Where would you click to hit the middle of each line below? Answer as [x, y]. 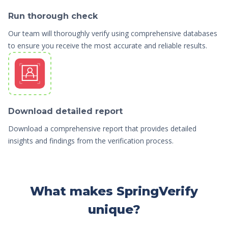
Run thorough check [53, 16]
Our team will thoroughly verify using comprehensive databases [113, 34]
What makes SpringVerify [114, 191]
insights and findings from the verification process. [91, 141]
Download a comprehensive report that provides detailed [102, 129]
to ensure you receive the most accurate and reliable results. [108, 46]
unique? [114, 210]
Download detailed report [65, 111]
